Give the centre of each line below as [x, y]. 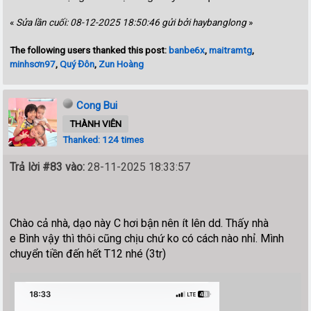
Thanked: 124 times [103, 139]
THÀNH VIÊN [96, 123]
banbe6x [187, 50]
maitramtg [231, 50]
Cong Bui [97, 105]
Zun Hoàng [121, 64]
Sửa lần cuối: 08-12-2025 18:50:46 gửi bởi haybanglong [132, 22]
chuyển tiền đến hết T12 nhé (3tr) [88, 253]
